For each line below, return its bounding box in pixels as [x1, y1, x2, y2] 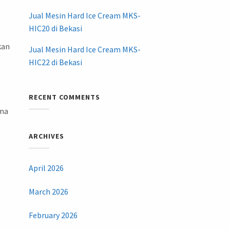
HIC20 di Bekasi [28, 23, 82, 34]
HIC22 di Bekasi [28, 57, 82, 68]
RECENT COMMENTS [28, 92, 100, 102]
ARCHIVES [28, 131, 64, 141]
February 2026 [28, 210, 78, 221]
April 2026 [28, 163, 64, 174]
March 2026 [28, 186, 68, 197]
